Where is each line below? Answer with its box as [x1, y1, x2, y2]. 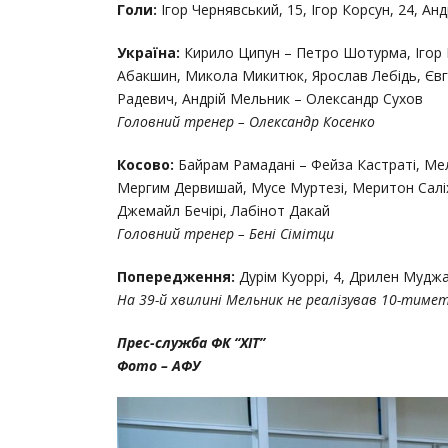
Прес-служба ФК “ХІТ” [117, 332, 265, 352]
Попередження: [117, 266, 235, 286]
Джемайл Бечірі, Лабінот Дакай [117, 200, 330, 220]
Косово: [117, 154, 174, 174]
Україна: [117, 42, 180, 62]
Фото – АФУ [117, 355, 200, 375]
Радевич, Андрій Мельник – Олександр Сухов [117, 88, 423, 108]
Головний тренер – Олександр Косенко [117, 111, 375, 131]
